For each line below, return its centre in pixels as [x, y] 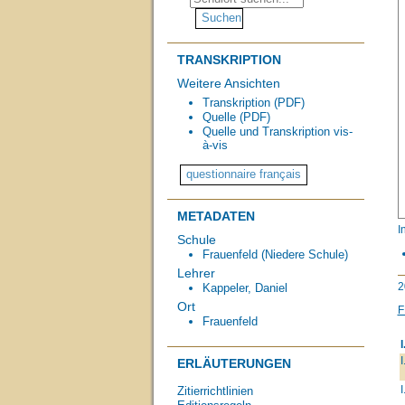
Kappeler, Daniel [245, 288]
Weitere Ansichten [228, 83]
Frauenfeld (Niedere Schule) [275, 255]
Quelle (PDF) [236, 118]
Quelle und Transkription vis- [277, 132]
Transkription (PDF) [253, 103]
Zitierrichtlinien [215, 391]
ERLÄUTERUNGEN [234, 364]
